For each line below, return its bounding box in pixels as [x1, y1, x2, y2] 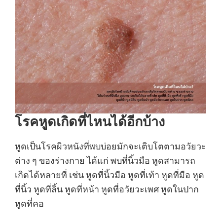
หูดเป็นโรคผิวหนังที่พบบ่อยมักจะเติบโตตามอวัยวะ [15, 141, 206, 152]
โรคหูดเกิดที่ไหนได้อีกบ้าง [15, 113, 165, 130]
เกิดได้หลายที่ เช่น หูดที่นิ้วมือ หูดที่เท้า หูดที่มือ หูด [15, 169, 204, 181]
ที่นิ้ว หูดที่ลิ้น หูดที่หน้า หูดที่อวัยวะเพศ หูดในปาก [15, 184, 199, 195]
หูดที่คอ [15, 198, 44, 209]
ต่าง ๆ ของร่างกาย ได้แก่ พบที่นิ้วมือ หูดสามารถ [15, 155, 195, 166]
